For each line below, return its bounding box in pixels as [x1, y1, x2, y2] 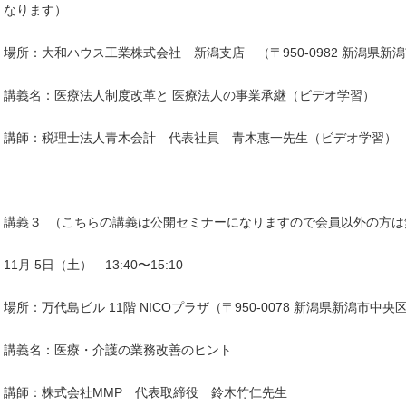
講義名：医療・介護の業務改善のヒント [4, 342, 232, 357]
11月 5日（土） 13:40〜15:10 [4, 257, 183, 273]
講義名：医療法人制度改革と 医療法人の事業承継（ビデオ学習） [4, 87, 375, 102]
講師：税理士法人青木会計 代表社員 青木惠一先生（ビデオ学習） [4, 130, 397, 145]
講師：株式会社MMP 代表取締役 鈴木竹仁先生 [4, 384, 287, 400]
